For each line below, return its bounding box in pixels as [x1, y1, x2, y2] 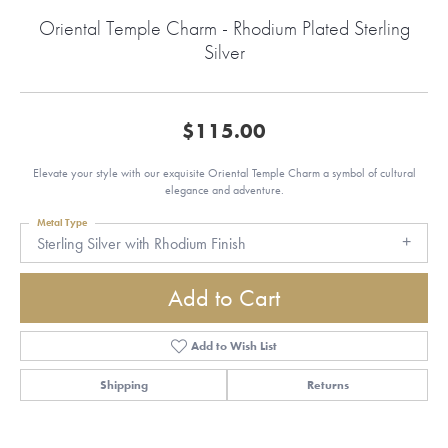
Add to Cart [168, 282, 280, 314]
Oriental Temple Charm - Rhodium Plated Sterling [38, 15, 410, 41]
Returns [306, 377, 349, 394]
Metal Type [37, 216, 87, 229]
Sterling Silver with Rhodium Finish [37, 233, 246, 254]
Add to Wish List [191, 338, 278, 355]
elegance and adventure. [164, 183, 284, 197]
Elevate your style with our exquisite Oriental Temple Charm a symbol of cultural [32, 166, 416, 180]
